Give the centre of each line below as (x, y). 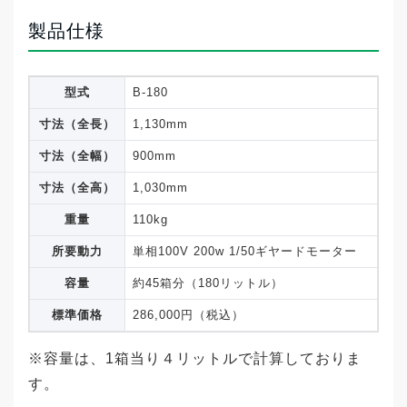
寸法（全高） (77, 187)
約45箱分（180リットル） (208, 283)
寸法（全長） (77, 124)
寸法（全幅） (77, 155)
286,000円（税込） (189, 314)
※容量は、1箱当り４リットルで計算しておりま (195, 358)
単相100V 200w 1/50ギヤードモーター (245, 251)
